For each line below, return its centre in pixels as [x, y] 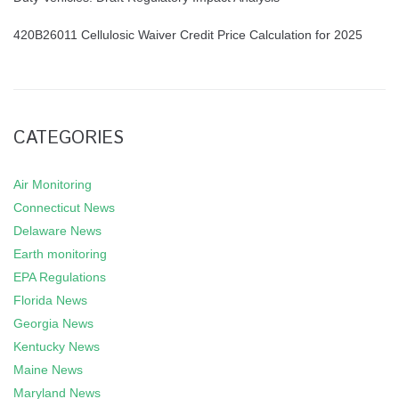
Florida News [50, 300]
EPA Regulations [60, 277]
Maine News [48, 370]
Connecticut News [64, 208]
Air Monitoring [53, 184]
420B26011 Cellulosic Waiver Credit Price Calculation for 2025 [188, 35]
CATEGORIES [69, 138]
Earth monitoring [60, 254]
